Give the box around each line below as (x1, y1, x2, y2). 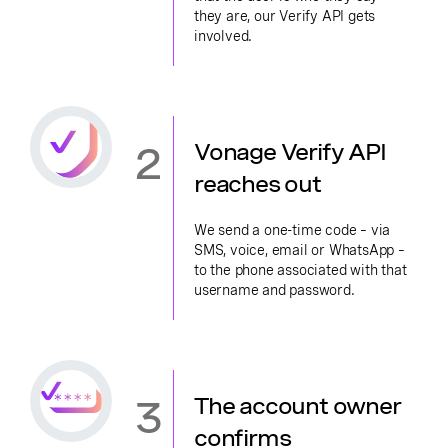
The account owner (194, 392, 401, 420)
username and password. (194, 282, 355, 298)
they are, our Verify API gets (194, 8, 376, 24)
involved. (194, 28, 253, 44)
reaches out (194, 170, 321, 198)
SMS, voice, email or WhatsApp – (194, 242, 405, 258)
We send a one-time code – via (194, 222, 391, 238)
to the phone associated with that (194, 262, 407, 278)
